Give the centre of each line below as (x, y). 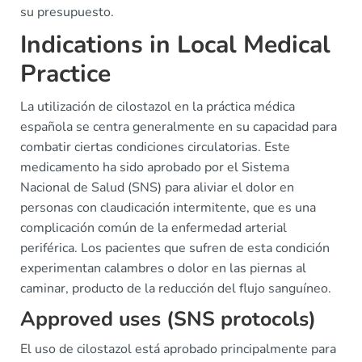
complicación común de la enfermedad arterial (154, 228)
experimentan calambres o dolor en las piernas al (163, 268)
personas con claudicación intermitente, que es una (168, 208)
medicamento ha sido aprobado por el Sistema (155, 167)
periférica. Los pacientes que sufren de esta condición (175, 248)
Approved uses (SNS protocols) (168, 319)
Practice (65, 74)
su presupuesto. (67, 12)
